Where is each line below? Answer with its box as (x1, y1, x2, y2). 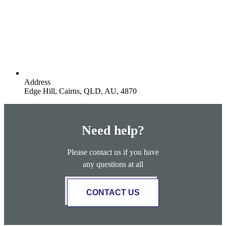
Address (24, 78, 50, 86)
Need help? (82, 123, 144, 138)
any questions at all (83, 159, 143, 168)
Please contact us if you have (67, 147, 159, 156)
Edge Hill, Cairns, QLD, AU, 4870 (24, 87, 137, 95)
